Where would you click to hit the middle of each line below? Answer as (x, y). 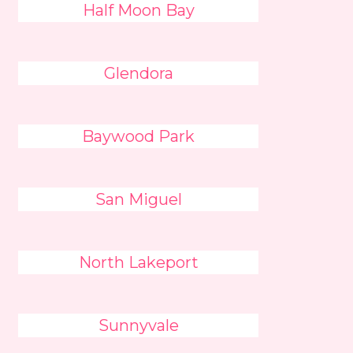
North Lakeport (138, 262)
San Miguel (138, 199)
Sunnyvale (138, 325)
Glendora (138, 73)
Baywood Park (139, 136)
